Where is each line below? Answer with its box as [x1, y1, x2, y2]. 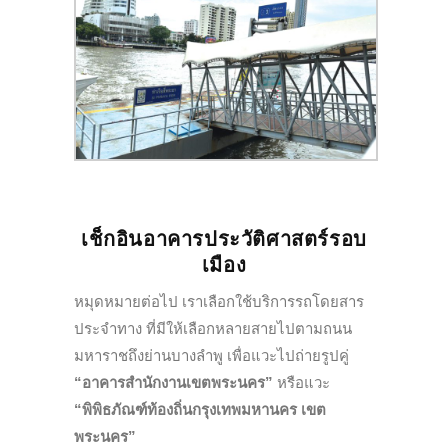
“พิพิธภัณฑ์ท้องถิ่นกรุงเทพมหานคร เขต [74, 401, 326, 419]
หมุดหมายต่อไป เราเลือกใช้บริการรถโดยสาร [74, 293, 364, 311]
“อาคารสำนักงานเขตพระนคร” [74, 374, 273, 392]
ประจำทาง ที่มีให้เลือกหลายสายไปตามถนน [74, 320, 352, 338]
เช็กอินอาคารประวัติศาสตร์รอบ [81, 228, 367, 251]
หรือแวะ [273, 374, 330, 392]
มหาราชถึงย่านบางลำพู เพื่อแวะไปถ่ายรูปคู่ [74, 347, 349, 365]
